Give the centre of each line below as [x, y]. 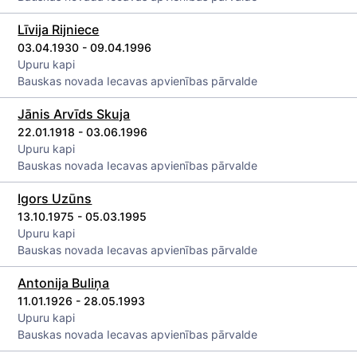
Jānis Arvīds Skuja [74, 114]
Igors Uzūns [55, 198]
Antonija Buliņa [64, 283]
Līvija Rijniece [59, 29]
